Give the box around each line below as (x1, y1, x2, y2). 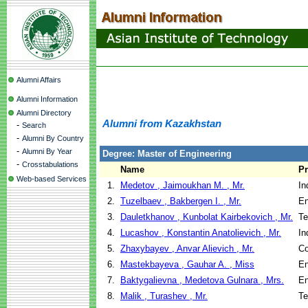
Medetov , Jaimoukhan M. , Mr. (120, 180, 245, 190)
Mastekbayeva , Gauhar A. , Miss (120, 259, 254, 269)
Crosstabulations (22, 160, 78, 168)
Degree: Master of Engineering (102, 148, 232, 159)
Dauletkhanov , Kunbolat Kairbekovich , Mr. (120, 212, 293, 222)
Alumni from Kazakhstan (102, 118, 221, 129)
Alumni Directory (16, 109, 71, 117)
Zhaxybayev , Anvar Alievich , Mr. (120, 243, 254, 254)
